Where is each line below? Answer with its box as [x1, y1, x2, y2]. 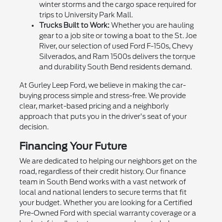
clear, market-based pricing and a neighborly [19, 102, 168, 111]
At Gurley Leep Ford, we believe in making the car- [19, 81, 186, 90]
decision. [19, 123, 49, 131]
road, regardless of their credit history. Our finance [19, 167, 186, 176]
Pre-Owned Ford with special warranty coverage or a [19, 209, 196, 218]
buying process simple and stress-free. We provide [19, 92, 186, 100]
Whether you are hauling [109, 21, 194, 30]
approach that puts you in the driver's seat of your [19, 112, 187, 121]
